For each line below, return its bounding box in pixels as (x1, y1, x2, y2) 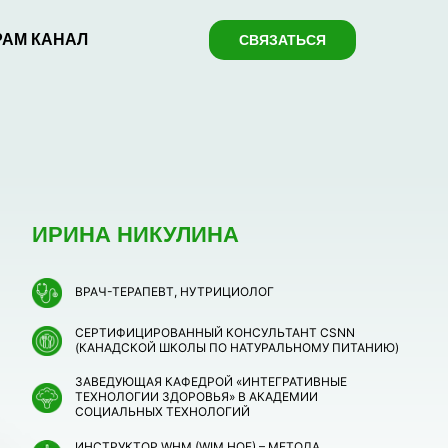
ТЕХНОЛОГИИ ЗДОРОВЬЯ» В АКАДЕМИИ (75, 389, 318, 404)
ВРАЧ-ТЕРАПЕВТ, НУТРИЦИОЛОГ (75, 284, 274, 299)
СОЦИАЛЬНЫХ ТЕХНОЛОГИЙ (75, 404, 250, 419)
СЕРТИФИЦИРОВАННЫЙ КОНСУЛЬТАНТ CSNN (75, 325, 355, 340)
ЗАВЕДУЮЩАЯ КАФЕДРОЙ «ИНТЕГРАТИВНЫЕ (75, 374, 347, 389)
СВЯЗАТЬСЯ (239, 32, 326, 48)
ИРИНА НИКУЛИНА (32, 222, 239, 247)
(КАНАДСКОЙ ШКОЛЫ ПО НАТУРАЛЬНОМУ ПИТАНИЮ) (75, 340, 399, 355)
